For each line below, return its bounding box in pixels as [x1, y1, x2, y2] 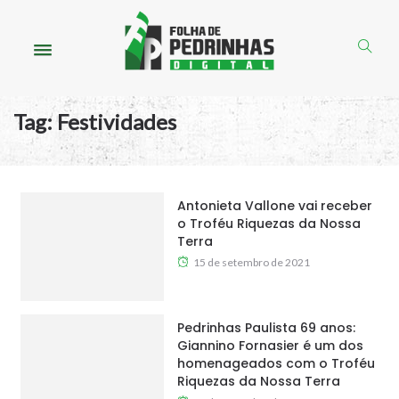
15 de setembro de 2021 [192, 256, 310, 270]
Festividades [57, 109, 176, 135]
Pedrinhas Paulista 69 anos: [176, 319, 355, 338]
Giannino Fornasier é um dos [176, 337, 363, 355]
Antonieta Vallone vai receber [176, 197, 372, 216]
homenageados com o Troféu [176, 354, 375, 373]
